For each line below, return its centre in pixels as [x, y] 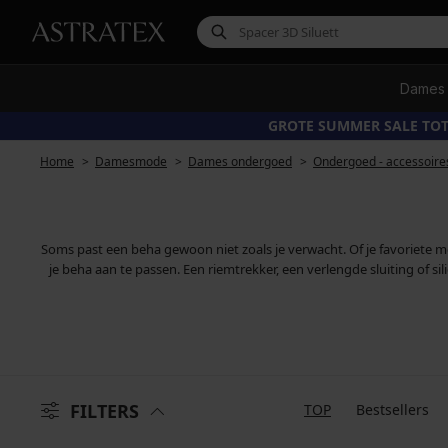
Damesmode [131, 161]
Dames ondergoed [240, 161]
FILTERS [104, 411]
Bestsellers [392, 409]
